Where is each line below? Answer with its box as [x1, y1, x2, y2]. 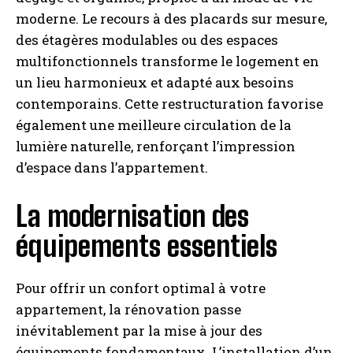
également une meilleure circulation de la [16, 116, 292, 134]
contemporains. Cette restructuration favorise [16, 95, 323, 113]
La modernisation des [16, 199, 249, 233]
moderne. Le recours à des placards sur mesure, [16, 9, 327, 28]
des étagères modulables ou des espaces [16, 31, 278, 49]
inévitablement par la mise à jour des [16, 321, 262, 340]
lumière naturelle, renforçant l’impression [16, 137, 295, 155]
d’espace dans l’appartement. [16, 158, 208, 176]
